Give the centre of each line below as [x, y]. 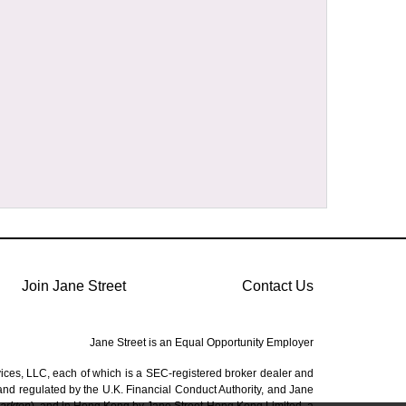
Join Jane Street [74, 286]
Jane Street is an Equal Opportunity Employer [202, 343]
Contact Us [278, 286]
